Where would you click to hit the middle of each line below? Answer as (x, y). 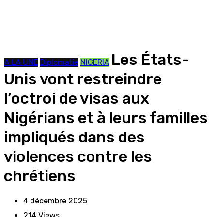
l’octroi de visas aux (77, 98)
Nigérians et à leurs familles (106, 118)
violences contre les (78, 156)
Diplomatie (59, 62)
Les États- (150, 60)
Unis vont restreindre (83, 79)
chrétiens (40, 176)
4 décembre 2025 (55, 201)
